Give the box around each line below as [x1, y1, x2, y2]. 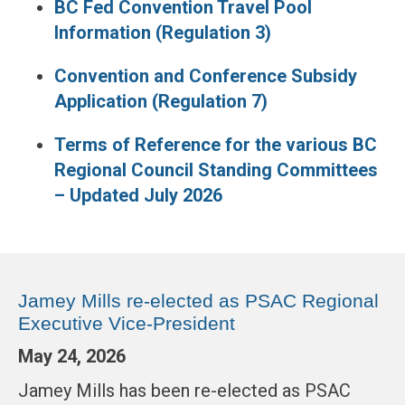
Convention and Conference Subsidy [54, 65, 357, 88]
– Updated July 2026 [54, 184, 222, 207]
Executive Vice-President [18, 313, 235, 334]
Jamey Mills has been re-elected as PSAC [18, 380, 351, 402]
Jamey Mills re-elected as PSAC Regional [18, 290, 379, 312]
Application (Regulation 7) [54, 90, 268, 113]
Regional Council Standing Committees [54, 159, 378, 182]
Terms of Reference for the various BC [54, 134, 377, 156]
